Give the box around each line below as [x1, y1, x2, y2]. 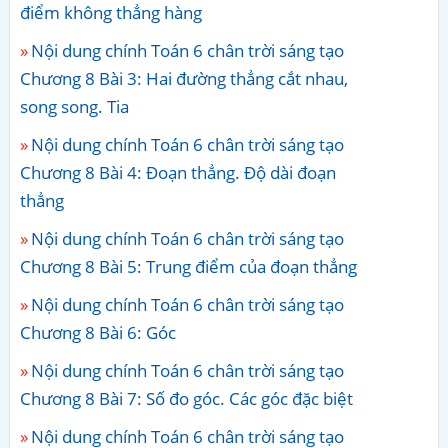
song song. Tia [20, 94, 129, 118]
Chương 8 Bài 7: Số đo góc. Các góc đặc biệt [20, 386, 353, 410]
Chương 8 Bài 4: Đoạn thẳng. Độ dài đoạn [20, 160, 336, 184]
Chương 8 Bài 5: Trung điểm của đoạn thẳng [20, 254, 357, 278]
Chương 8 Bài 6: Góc [20, 320, 176, 344]
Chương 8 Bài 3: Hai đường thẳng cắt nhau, [20, 66, 348, 90]
